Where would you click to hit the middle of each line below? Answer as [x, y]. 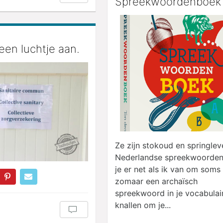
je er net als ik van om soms [168, 169]
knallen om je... [143, 205]
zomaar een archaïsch [156, 181]
